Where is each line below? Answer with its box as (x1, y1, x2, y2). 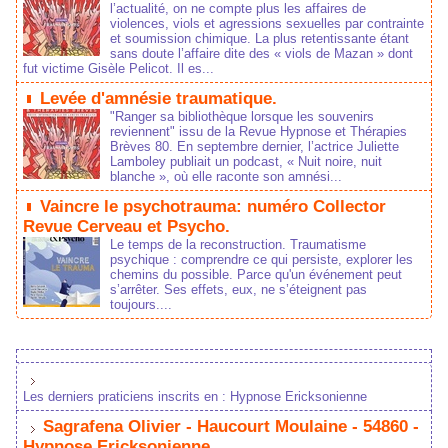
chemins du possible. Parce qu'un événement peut (110, 267, 402, 282)
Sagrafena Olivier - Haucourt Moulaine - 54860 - (43, 417, 419, 436)
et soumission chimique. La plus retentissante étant (110, 31, 409, 46)
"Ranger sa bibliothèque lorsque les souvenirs (110, 109, 374, 124)
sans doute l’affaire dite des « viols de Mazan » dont (110, 46, 413, 61)
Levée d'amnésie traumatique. (40, 89, 277, 108)
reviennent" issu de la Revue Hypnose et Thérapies (110, 124, 407, 139)
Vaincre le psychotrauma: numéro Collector (40, 197, 386, 216)
